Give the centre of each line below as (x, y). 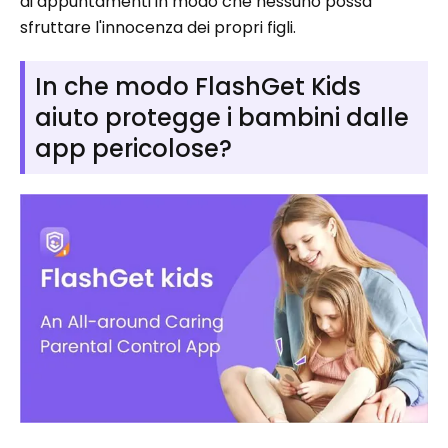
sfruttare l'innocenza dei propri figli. (158, 27)
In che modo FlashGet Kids (198, 86)
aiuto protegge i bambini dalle (222, 117)
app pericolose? (133, 148)
